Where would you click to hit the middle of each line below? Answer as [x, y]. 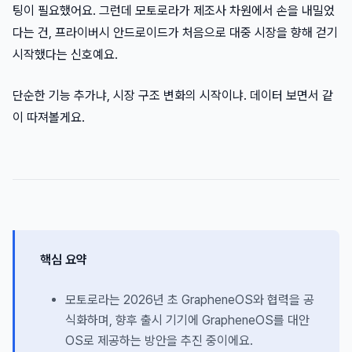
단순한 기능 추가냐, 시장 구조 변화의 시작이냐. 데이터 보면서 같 [173, 96]
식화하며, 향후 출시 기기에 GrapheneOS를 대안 [187, 321]
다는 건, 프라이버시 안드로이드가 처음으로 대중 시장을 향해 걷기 [175, 33]
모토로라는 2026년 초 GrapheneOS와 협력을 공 [190, 300]
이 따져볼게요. [49, 118]
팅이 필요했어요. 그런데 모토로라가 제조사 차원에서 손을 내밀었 [174, 11]
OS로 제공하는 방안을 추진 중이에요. [159, 341]
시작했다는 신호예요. [65, 55]
